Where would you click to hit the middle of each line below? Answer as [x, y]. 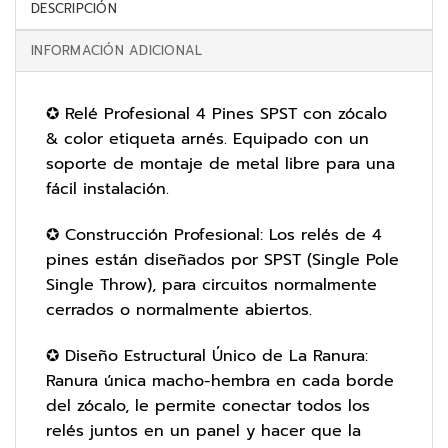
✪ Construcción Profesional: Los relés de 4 [214, 234]
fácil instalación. [107, 189]
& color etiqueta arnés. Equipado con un [207, 139]
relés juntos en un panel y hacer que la [203, 430]
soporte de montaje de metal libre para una [220, 164]
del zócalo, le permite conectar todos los [208, 405]
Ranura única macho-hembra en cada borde [220, 380]
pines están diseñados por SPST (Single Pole [222, 259]
